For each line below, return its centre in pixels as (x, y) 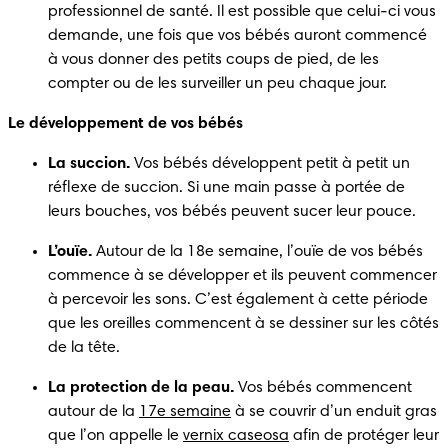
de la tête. (88, 347)
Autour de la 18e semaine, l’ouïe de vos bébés (257, 251)
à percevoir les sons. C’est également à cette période (238, 299)
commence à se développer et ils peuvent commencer (242, 275)
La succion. (89, 163)
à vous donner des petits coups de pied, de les (213, 59)
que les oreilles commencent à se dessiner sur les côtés (243, 323)
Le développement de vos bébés (127, 123)
